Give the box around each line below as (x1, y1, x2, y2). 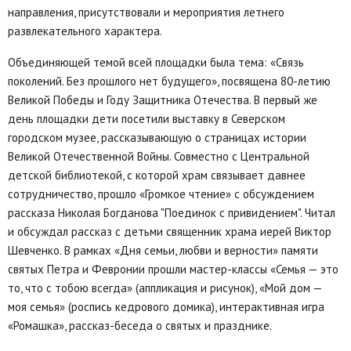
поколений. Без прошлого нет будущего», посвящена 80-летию (8, 74, 331, 89)
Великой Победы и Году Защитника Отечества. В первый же (8, 92, 317, 108)
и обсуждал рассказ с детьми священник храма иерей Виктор (8, 224, 331, 240)
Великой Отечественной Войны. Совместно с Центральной (8, 149, 309, 165)
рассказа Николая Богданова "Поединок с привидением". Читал (8, 205, 335, 221)
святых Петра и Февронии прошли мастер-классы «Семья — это (8, 262, 338, 277)
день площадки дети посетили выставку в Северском (8, 111, 285, 127)
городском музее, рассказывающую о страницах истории (8, 130, 306, 146)
